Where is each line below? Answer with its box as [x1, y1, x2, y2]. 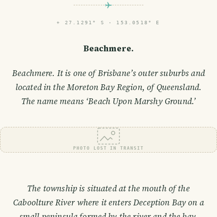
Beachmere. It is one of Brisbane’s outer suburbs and [12, 67, 205, 79]
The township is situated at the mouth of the [27, 183, 190, 195]
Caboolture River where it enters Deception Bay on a [13, 197, 204, 209]
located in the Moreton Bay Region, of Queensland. [15, 81, 202, 93]
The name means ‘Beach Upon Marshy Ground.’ [21, 95, 196, 108]
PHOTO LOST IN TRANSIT [73, 145, 144, 151]
